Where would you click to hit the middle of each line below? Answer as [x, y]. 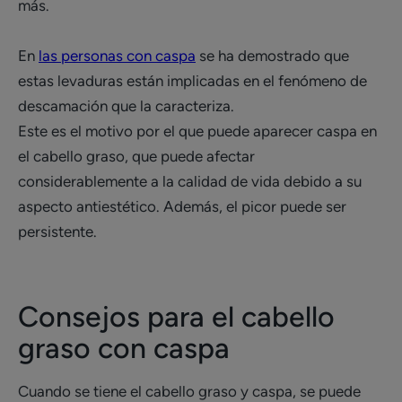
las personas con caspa [117, 56]
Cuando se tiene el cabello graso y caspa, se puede [189, 391]
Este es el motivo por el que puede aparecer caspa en [197, 131]
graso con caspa [124, 348]
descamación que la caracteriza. [126, 106]
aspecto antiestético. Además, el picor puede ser [182, 206]
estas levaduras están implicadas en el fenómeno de [192, 81]
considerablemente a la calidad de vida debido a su [190, 181]
